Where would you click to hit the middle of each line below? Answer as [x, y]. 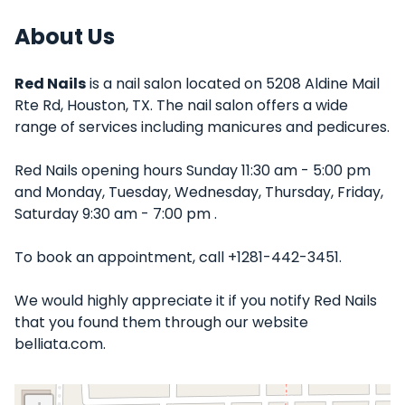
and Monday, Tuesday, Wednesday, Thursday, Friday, [199, 192]
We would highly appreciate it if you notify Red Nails [196, 301]
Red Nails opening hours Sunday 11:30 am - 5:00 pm [193, 170]
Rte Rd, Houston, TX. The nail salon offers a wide [181, 105]
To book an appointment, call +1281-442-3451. [178, 257]
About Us [65, 37]
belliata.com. [60, 344]
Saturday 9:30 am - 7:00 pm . [116, 214]
